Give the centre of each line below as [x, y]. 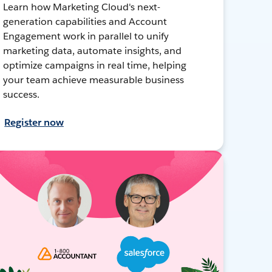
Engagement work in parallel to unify [86, 36]
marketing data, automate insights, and [92, 50]
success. [22, 94]
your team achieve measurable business [93, 80]
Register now [34, 122]
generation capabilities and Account [85, 21]
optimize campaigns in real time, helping [95, 65]
